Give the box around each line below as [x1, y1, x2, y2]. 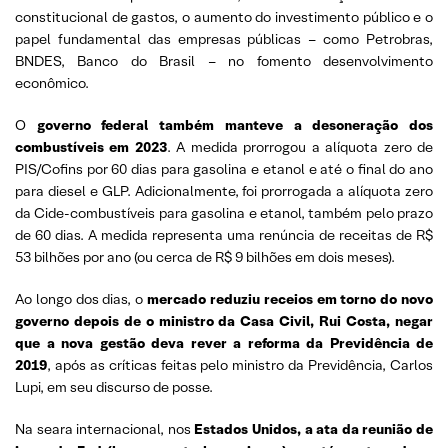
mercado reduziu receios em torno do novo [147, 289, 434, 308]
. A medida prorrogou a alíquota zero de [166, 137, 434, 156]
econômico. [15, 73, 89, 92]
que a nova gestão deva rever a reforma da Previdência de [15, 333, 433, 352]
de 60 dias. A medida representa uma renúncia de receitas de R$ [15, 225, 433, 244]
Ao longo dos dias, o [15, 289, 148, 308]
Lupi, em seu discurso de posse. [15, 377, 213, 396]
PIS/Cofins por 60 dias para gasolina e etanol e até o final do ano [15, 159, 433, 178]
